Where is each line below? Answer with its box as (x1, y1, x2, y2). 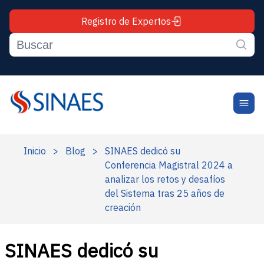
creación (105, 202, 141, 213)
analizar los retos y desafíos (105, 173, 225, 185)
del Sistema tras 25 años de (105, 187, 225, 199)
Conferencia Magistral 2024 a (105, 159, 233, 171)
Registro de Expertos (81, 15, 171, 27)
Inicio (24, 145, 46, 157)
